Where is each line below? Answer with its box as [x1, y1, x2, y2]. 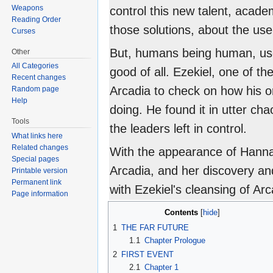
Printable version [12, 166, 68, 175]
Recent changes [12, 73, 66, 82]
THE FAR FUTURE [121, 223, 189, 233]
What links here [12, 132, 63, 141]
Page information [12, 190, 69, 199]
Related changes [12, 143, 69, 152]
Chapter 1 [144, 262, 179, 272]
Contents [165, 208, 198, 218]
